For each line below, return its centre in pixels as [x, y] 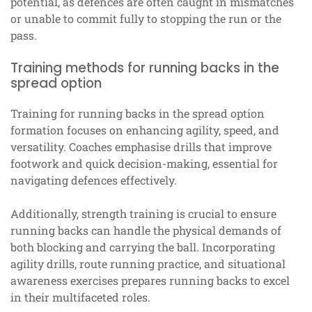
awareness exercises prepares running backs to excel [150, 281]
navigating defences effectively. [94, 180]
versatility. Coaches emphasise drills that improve [141, 147]
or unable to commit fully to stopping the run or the [146, 19]
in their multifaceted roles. [80, 297]
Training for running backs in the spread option [138, 114]
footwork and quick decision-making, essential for [144, 164]
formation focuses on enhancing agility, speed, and [145, 130]
